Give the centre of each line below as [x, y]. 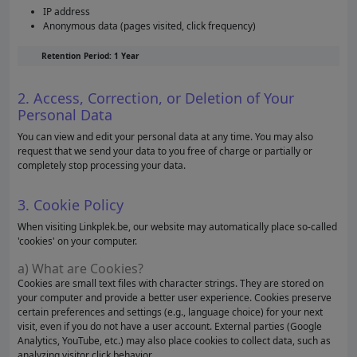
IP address [67, 12]
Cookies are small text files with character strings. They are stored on [171, 283]
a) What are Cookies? [80, 269]
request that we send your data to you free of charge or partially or [165, 151]
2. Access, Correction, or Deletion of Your [156, 98]
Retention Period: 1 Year [90, 56]
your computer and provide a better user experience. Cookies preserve [175, 298]
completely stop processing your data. [102, 165]
